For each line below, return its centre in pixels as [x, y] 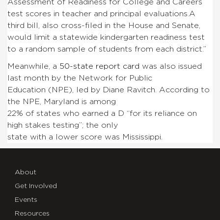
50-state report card [99, 66]
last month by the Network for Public [80, 78]
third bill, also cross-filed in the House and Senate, [104, 25]
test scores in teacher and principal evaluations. [98, 14]
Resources [32, 213]
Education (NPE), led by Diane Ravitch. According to [109, 90]
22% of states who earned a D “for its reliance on [102, 113]
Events [26, 200]
